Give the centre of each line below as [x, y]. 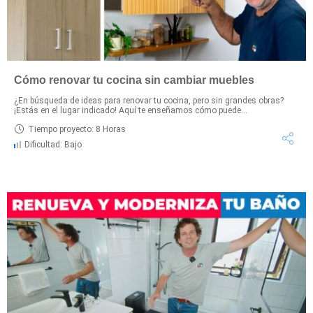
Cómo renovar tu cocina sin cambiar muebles [134, 80]
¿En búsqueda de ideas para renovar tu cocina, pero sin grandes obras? [149, 101]
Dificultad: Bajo [53, 145]
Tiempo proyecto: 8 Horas [77, 129]
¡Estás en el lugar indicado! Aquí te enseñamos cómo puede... [131, 111]
